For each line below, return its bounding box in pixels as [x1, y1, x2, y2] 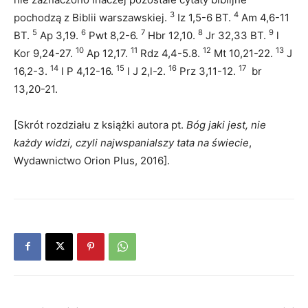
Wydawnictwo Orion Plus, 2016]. [14, 153, 170, 167]
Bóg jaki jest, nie [186, 118, 266, 131]
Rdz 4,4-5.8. [137, 46, 203, 60]
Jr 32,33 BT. [203, 28, 269, 42]
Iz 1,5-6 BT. [175, 10, 234, 24]
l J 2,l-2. [124, 64, 168, 78]
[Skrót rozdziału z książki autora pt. [14, 118, 186, 131]
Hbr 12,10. [145, 28, 198, 42]
